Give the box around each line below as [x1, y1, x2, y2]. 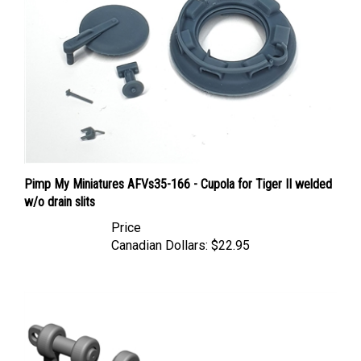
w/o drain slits [24, 179, 95, 195]
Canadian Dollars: [111, 222, 208, 239]
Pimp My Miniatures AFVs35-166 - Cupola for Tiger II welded [24, 161, 332, 177]
